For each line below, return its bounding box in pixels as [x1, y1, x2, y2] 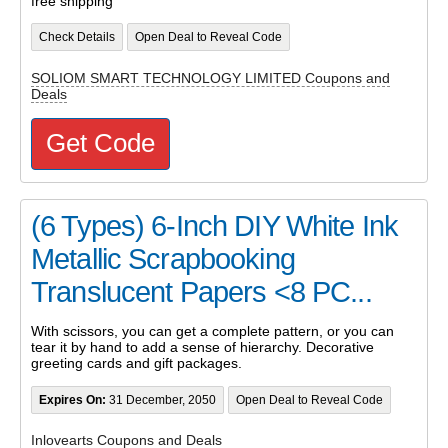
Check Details [38, 31, 115, 44]
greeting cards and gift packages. [31, 355, 242, 372]
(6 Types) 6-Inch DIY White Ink [31, 209, 399, 242]
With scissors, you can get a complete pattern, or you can [31, 323, 394, 340]
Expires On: [38, 393, 106, 406]
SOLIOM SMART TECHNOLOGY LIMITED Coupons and [31, 69, 390, 86]
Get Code [46, 128, 155, 157]
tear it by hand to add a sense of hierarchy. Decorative [31, 339, 374, 356]
